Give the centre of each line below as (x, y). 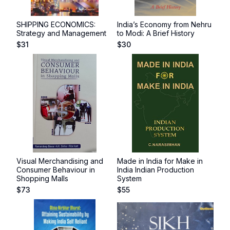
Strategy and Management (61, 33)
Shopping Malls (42, 178)
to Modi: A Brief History (156, 33)
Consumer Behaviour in (56, 170)
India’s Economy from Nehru (164, 24)
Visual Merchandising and (60, 161)
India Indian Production (156, 170)
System (129, 178)
